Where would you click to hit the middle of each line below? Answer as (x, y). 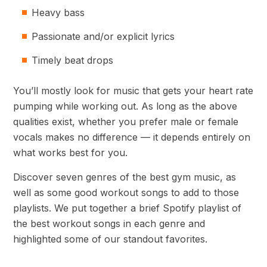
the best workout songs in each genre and (109, 223)
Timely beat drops (72, 60)
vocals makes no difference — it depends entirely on (132, 137)
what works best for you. (72, 153)
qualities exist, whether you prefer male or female (126, 122)
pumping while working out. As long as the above (125, 106)
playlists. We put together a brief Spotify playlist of (127, 208)
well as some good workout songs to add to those (126, 193)
